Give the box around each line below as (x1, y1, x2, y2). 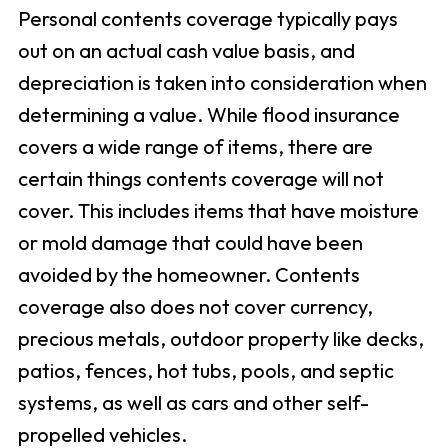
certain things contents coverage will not (17, 166, 384, 192)
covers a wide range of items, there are (17, 134, 373, 160)
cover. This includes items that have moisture (17, 198, 419, 224)
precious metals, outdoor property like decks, (17, 326, 424, 352)
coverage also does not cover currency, (17, 294, 373, 320)
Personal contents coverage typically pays (17, 6, 398, 32)
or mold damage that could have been (17, 230, 363, 256)
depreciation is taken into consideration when (17, 70, 427, 96)
